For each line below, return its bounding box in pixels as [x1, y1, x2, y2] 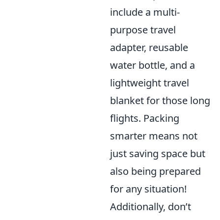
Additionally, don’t [110, 199, 191, 213]
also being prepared [110, 164, 201, 178]
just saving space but [110, 146, 205, 160]
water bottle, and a [110, 58, 195, 72]
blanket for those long [110, 93, 210, 107]
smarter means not [110, 129, 197, 142]
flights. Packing [110, 111, 179, 125]
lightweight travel [110, 76, 189, 89]
